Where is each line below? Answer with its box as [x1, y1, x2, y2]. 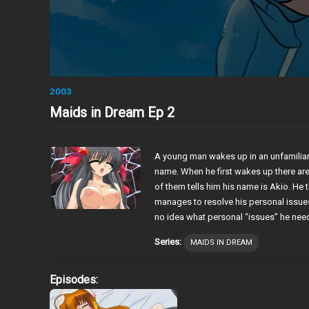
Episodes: [50, 272, 98, 286]
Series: [154, 236, 181, 247]
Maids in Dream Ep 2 [50, 103, 175, 121]
